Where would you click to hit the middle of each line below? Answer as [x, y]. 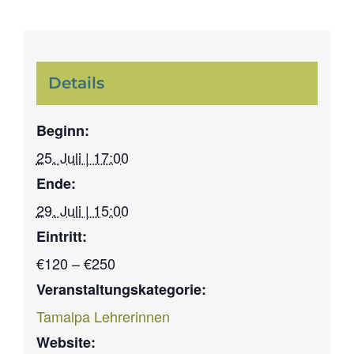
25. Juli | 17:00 [82, 158]
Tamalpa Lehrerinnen [103, 316]
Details [76, 83]
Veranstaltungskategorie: [121, 290]
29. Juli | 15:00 [82, 211]
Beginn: [62, 131]
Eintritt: [61, 237]
